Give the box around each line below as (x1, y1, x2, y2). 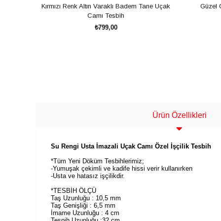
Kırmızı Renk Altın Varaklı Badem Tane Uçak (41, 2, 170, 10)
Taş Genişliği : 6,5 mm (51, 202, 115, 209)
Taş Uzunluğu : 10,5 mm (51, 194, 121, 202)
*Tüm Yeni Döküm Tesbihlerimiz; (51, 157, 144, 165)
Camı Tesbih (87, 11, 124, 19)
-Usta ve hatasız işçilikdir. (51, 172, 125, 180)
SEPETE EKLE (88, 56, 134, 63)
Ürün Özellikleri (152, 111, 207, 119)
